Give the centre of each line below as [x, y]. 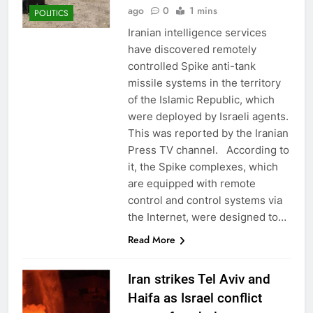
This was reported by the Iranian [208, 133]
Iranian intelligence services [197, 32]
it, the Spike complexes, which [203, 166]
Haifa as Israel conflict [195, 298]
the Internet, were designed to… [207, 217]
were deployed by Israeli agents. [208, 116]
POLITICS [51, 14]
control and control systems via [205, 200]
